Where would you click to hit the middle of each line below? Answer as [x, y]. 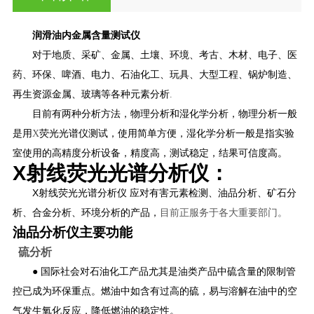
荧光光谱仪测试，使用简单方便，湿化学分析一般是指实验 [166, 133]
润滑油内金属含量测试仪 [86, 35]
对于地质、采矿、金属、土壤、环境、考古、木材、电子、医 [164, 55]
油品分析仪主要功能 [72, 232]
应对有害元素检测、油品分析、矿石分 [213, 193]
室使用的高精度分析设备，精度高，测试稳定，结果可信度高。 [150, 153]
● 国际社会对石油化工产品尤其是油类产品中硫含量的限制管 [164, 271]
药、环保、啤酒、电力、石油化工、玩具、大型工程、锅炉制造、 [155, 74]
